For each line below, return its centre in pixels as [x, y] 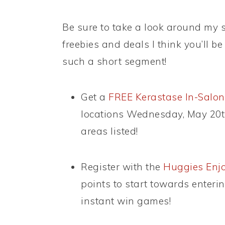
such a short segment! [115, 62]
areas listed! [109, 131]
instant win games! [126, 201]
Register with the [122, 167]
